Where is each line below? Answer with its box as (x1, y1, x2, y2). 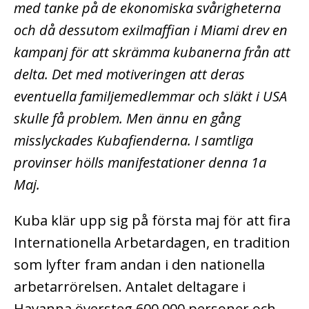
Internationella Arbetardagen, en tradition (14, 233, 290, 252)
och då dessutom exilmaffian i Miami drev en (14, 21, 288, 40)
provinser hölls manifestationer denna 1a (14, 153, 266, 172)
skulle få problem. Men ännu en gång (14, 109, 241, 128)
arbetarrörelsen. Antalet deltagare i (14, 277, 246, 297)
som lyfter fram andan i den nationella (14, 255, 265, 275)
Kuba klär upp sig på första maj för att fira (14, 211, 290, 230)
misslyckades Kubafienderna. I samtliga (14, 131, 253, 150)
